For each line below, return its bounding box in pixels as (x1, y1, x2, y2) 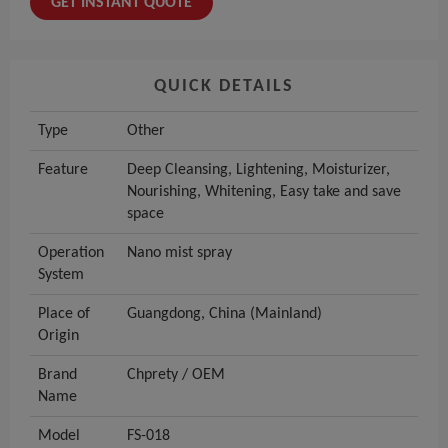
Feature (38, 162, 88, 179)
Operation (38, 245, 104, 262)
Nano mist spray (127, 245, 232, 262)
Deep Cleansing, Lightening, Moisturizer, (127, 162, 390, 179)
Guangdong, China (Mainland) (127, 306, 322, 323)
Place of (38, 306, 90, 323)
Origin (38, 328, 79, 345)
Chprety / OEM (127, 367, 225, 384)
